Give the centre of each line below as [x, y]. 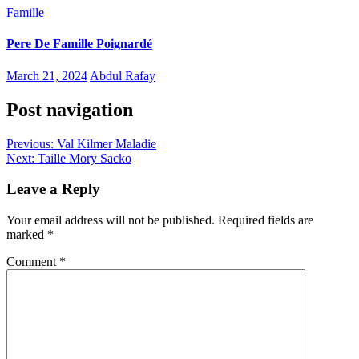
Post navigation [70, 109]
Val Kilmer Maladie [107, 143]
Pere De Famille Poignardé [79, 44]
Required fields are [266, 220]
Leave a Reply [53, 189]
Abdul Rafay [123, 75]
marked [27, 234]
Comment [33, 262]
